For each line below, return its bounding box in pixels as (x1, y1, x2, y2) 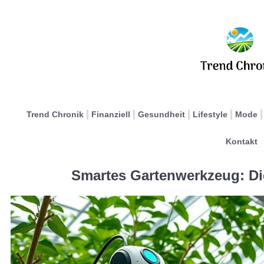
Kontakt (225, 137, 258, 146)
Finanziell (91, 110, 130, 119)
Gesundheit (138, 110, 185, 119)
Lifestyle (193, 110, 227, 119)
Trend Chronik (27, 110, 84, 119)
